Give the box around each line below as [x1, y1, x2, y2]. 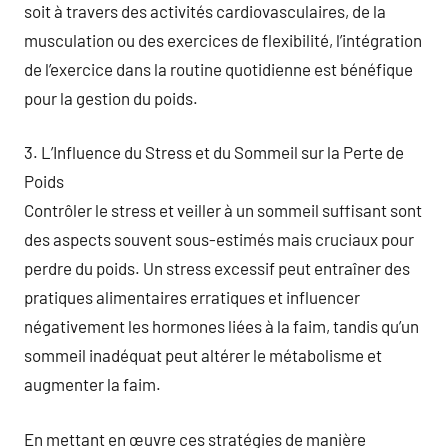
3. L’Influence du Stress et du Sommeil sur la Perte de [24, 142, 404, 162]
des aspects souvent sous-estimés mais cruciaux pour [24, 229, 414, 249]
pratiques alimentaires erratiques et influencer [24, 287, 360, 307]
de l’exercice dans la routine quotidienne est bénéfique [24, 58, 413, 79]
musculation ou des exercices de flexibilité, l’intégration [24, 29, 422, 50]
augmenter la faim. [24, 374, 161, 394]
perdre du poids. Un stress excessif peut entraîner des [24, 258, 410, 278]
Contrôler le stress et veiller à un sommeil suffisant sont [24, 200, 422, 220]
